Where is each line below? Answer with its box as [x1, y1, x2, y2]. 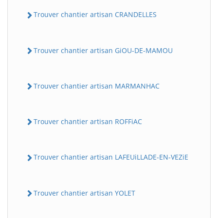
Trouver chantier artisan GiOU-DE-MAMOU [34, 45, 173, 55]
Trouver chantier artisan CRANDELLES [34, 10, 157, 19]
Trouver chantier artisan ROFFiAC [34, 117, 142, 127]
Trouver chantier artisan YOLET [34, 188, 135, 198]
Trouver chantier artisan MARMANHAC [34, 81, 160, 91]
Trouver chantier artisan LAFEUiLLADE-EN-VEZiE [34, 152, 188, 162]
